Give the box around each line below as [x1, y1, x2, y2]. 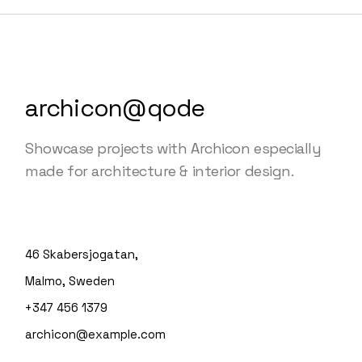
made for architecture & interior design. [25, 162, 294, 181]
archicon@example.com [25, 326, 166, 343]
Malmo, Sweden [25, 273, 116, 289]
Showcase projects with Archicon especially [25, 139, 322, 158]
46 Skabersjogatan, [25, 246, 139, 263]
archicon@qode [25, 92, 205, 124]
